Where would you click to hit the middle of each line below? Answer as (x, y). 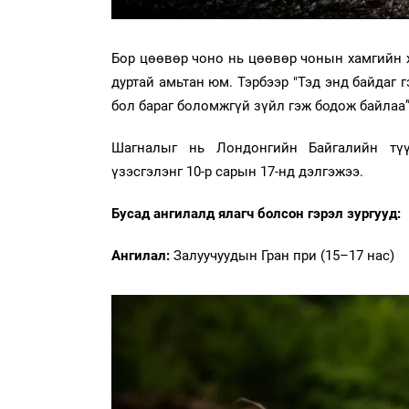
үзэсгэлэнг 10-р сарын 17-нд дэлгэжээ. (237, 171)
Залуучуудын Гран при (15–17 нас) (284, 255)
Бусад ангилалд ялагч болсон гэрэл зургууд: (256, 213)
